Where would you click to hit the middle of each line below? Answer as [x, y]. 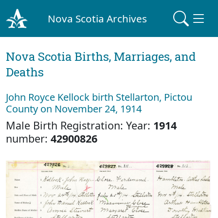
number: [28, 138]
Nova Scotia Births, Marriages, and [101, 56]
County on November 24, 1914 [74, 109]
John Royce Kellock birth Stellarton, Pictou [99, 97]
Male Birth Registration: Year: [80, 125]
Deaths [25, 72]
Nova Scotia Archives [98, 18]
